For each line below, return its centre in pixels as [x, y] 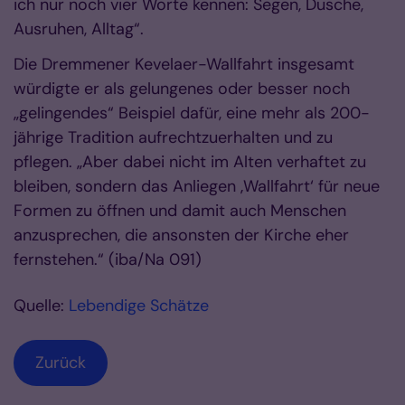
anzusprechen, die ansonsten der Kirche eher [181, 235]
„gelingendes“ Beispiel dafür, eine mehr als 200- [192, 113]
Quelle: [41, 306]
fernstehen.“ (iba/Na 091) [108, 259]
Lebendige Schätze [139, 306]
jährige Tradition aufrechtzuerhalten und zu [173, 137]
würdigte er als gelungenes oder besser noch [182, 89]
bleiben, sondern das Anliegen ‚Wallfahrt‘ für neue [197, 186]
